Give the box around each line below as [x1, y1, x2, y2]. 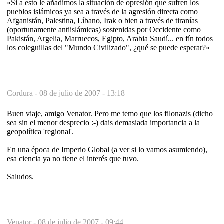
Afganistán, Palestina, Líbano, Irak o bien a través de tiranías [7, 16, 198, 25]
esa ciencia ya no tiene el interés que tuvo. [7, 154, 139, 163]
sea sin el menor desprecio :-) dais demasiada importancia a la [7, 118, 200, 127]
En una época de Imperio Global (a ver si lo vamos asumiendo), [7, 145, 207, 154]
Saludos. [7, 172, 34, 181]
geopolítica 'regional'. [7, 127, 74, 136]
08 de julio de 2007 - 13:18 [39, 88, 125, 97]
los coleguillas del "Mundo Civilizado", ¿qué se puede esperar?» [7, 43, 210, 52]
